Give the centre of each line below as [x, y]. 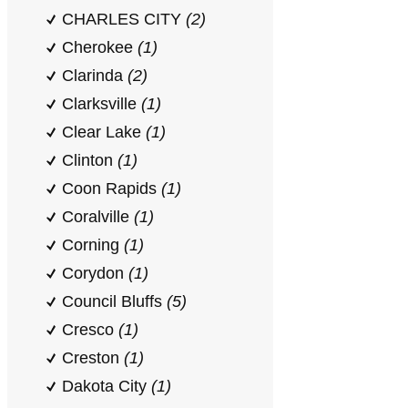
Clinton [90, 160]
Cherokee [100, 47]
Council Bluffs [114, 301]
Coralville [98, 217]
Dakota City [107, 386]
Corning [93, 245]
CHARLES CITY [124, 19]
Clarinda [95, 76]
